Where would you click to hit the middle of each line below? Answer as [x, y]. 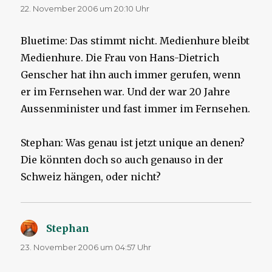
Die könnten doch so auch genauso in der [122, 160]
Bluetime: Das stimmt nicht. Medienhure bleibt [135, 41]
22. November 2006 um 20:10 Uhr [85, 9]
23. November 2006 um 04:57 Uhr [86, 247]
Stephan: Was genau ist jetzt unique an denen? [133, 143]
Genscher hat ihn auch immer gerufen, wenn [131, 75]
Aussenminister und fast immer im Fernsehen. [136, 109]
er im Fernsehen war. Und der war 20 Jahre [126, 92]
